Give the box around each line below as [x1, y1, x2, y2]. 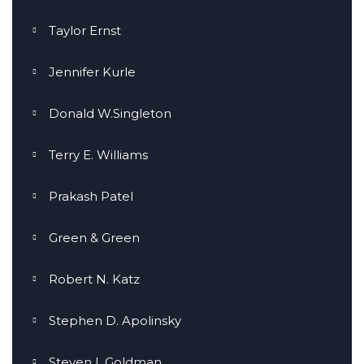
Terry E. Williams [49, 147, 148, 163]
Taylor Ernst [49, 23, 121, 39]
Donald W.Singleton [49, 106, 171, 122]
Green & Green [49, 230, 140, 246]
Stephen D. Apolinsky [49, 313, 181, 329]
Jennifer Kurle [49, 64, 136, 80]
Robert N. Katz [49, 271, 140, 288]
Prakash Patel [49, 188, 133, 205]
